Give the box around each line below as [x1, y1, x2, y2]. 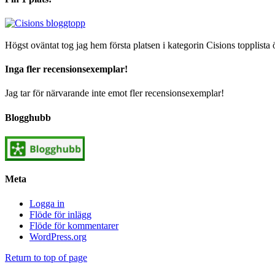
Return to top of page [5, 252, 87, 263]
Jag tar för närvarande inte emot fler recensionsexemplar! [5, 88, 224, 99]
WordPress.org [29, 231, 87, 242]
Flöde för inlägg [29, 209, 91, 220]
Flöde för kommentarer [29, 220, 118, 231]
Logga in [29, 198, 64, 209]
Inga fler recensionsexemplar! [5, 64, 128, 75]
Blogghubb [5, 112, 51, 123]
